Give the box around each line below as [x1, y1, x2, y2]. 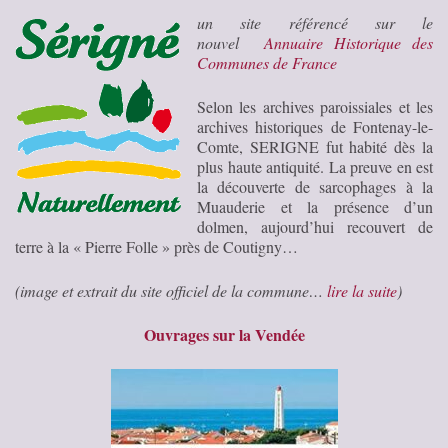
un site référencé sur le [197, 11, 433, 33]
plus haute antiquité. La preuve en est [197, 155, 433, 177]
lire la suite [327, 279, 397, 301]
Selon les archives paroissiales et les [197, 95, 433, 117]
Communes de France [197, 51, 337, 73]
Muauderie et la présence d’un [197, 195, 433, 217]
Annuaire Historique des [263, 31, 433, 53]
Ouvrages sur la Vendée [143, 322, 305, 346]
